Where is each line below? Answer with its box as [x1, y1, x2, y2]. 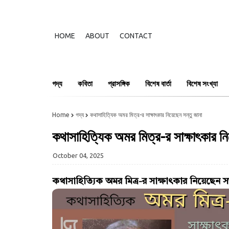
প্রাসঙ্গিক [108, 79, 130, 88]
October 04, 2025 [53, 152, 104, 159]
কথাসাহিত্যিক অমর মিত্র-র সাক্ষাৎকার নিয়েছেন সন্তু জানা [90, 111, 202, 118]
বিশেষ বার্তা [145, 79, 171, 88]
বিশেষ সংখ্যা [187, 79, 218, 88]
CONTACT [120, 32, 152, 40]
